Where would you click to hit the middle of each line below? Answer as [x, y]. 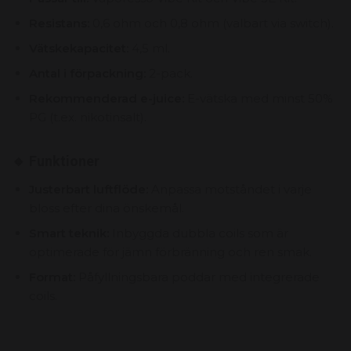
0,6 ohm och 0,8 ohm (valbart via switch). [212, 23]
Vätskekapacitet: [79, 48]
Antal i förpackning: [87, 73]
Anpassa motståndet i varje [230, 189]
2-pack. [169, 73]
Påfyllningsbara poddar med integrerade [197, 277]
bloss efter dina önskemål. [107, 208]
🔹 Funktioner [56, 161]
